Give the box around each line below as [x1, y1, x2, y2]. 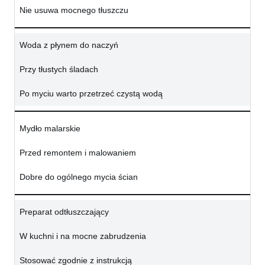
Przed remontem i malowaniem [20, 148, 136, 158]
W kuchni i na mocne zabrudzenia [20, 231, 146, 241]
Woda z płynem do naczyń [20, 40, 118, 50]
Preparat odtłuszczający [20, 207, 109, 217]
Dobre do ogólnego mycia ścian [20, 172, 138, 182]
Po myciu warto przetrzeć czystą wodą [20, 89, 163, 99]
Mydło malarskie [20, 124, 80, 134]
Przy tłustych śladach [20, 64, 98, 75]
